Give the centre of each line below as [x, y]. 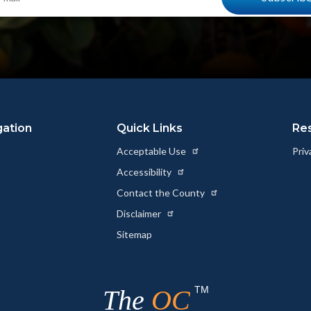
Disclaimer [140, 214]
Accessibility [145, 172]
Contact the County [161, 193]
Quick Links [149, 128]
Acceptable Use [152, 151]
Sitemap [134, 235]
